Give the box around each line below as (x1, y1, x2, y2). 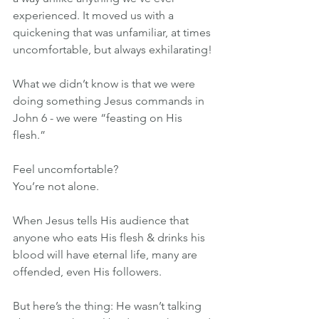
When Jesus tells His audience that (13, 214, 192, 227)
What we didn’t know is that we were (13, 77, 198, 90)
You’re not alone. (13, 179, 99, 193)
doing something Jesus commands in (13, 94, 207, 108)
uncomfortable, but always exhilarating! (13, 43, 212, 56)
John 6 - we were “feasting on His (13, 111, 185, 125)
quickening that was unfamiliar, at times (13, 26, 214, 39)
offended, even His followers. (13, 265, 162, 278)
